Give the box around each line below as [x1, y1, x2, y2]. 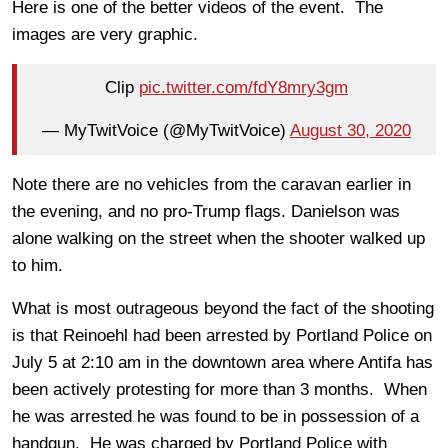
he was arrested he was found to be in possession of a [12, 406, 419, 426]
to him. [12, 255, 63, 275]
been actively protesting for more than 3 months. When [12, 379, 427, 399]
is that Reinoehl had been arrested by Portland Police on [12, 325, 432, 345]
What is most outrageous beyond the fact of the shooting [12, 298, 434, 318]
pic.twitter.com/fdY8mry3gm [139, 78, 348, 98]
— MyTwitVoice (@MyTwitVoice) [42, 121, 290, 141]
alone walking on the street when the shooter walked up [12, 228, 425, 248]
